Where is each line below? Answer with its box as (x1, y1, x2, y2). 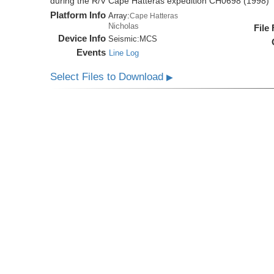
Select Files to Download (50, 71, 167, 83)
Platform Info (50, 10, 106, 21)
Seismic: (108, 34, 140, 44)
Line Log (109, 48, 139, 58)
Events (76, 47, 106, 58)
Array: (108, 11, 130, 21)
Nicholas (108, 21, 139, 31)
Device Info (58, 33, 106, 44)
